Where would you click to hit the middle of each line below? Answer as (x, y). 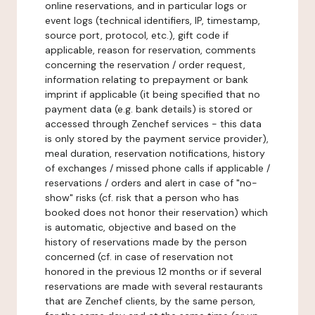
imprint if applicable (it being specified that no (153, 94)
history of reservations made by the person (146, 242)
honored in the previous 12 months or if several (153, 271)
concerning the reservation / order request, (145, 65)
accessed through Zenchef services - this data (153, 124)
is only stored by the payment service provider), (157, 139)
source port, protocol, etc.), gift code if (137, 35)
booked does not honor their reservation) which (156, 212)
